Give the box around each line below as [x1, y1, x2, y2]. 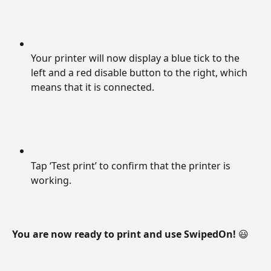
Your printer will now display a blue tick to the [31, 51, 242, 65]
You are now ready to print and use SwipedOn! [12, 227, 238, 241]
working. [31, 173, 71, 187]
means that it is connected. [31, 80, 154, 94]
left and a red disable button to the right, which [31, 66, 250, 80]
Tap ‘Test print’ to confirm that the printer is [31, 158, 233, 172]
